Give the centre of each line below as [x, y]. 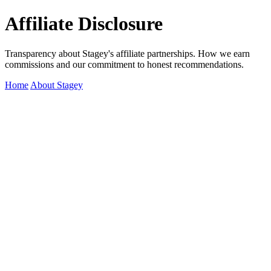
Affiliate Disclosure [84, 24]
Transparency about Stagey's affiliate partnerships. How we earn [127, 53]
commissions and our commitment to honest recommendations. [124, 64]
